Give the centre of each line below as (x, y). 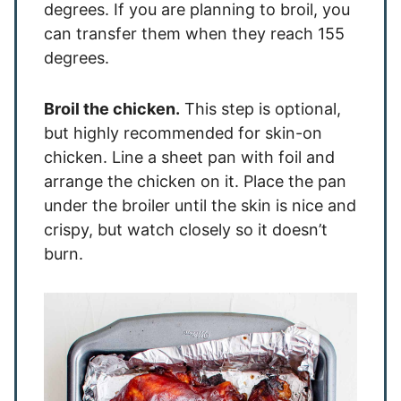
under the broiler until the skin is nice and (200, 205)
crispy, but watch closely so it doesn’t (186, 230)
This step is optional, (260, 109)
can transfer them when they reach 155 (194, 34)
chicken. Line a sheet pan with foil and (189, 157)
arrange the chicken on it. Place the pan (195, 181)
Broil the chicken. (112, 109)
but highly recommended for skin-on (183, 133)
